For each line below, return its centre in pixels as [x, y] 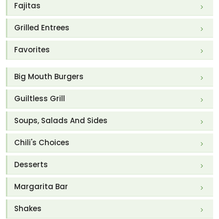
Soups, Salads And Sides [61, 121]
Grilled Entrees [42, 28]
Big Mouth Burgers [49, 77]
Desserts [31, 165]
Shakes [28, 209]
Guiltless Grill [40, 99]
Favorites [32, 50]
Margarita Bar [41, 187]
